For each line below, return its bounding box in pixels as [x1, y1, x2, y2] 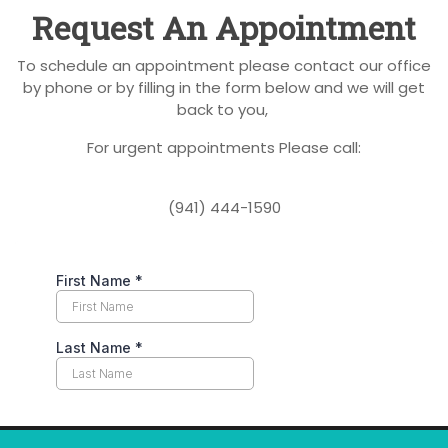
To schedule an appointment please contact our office [17, 54, 431, 76]
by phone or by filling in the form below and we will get [23, 76, 425, 98]
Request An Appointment [32, 5, 416, 49]
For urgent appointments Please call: [87, 136, 361, 158]
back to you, [176, 98, 272, 120]
